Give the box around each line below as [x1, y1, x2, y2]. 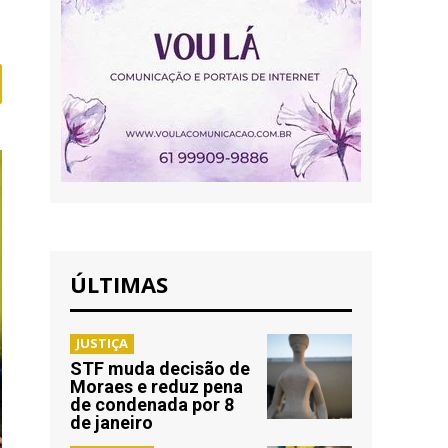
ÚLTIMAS [70, 269, 168, 299]
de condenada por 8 [70, 394, 234, 415]
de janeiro [70, 412, 153, 433]
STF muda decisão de [70, 358, 250, 379]
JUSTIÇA [76, 334, 128, 352]
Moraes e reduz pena [70, 376, 243, 397]
